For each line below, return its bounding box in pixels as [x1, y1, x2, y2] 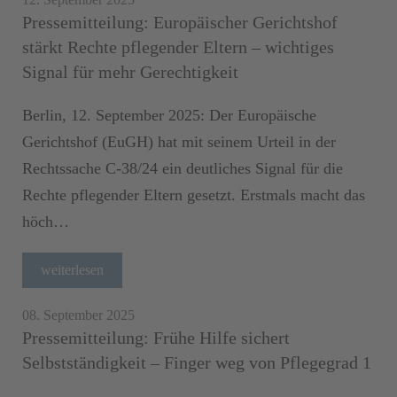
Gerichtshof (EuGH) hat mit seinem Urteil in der [22, 132, 336, 151]
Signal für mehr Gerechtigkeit [22, 61, 238, 82]
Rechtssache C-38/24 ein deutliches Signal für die [22, 159, 343, 177]
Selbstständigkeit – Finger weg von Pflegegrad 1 [22, 352, 371, 372]
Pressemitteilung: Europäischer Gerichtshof [22, 12, 338, 32]
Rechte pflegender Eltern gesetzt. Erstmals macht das [22, 185, 365, 204]
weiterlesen [41, 261, 104, 277]
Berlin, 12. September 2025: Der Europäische [22, 105, 316, 124]
